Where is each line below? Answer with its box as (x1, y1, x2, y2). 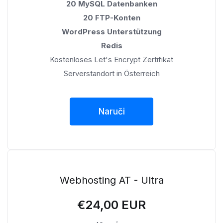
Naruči (98, 106, 125, 116)
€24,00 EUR (77, 197, 146, 212)
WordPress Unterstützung (61, 26, 162, 36)
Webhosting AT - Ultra (59, 174, 164, 186)
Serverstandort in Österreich (63, 68, 160, 78)
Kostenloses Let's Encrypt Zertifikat (50, 54, 173, 64)
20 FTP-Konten (83, 12, 140, 22)
